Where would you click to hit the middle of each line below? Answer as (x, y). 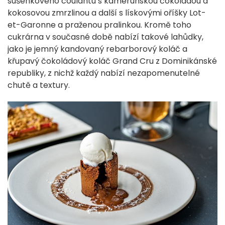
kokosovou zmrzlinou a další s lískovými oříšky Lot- (107, 13)
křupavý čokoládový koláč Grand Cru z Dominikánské (112, 61)
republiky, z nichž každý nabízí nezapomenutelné (104, 73)
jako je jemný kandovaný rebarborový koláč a (97, 49)
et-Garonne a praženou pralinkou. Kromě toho (99, 25)
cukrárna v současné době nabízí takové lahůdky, (105, 37)
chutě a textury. (39, 85)
